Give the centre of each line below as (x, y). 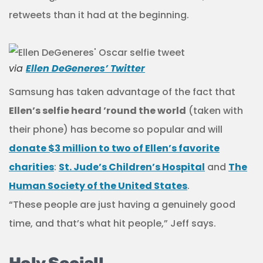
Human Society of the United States (98, 186)
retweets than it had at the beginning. (99, 15)
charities (31, 167)
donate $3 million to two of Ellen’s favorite (114, 148)
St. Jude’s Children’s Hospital (132, 167)
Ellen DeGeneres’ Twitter (85, 68)
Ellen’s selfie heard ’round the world (97, 110)
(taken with (215, 110)
